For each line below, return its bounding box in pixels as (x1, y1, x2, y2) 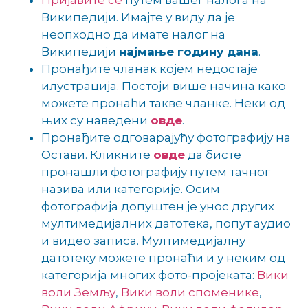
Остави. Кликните (41, 148, 153, 162)
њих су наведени (41, 113, 151, 128)
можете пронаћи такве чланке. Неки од (41, 96, 285, 111)
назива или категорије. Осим (41, 182, 220, 197)
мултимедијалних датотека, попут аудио (41, 217, 291, 231)
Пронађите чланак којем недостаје (41, 62, 258, 76)
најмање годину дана (119, 45, 258, 59)
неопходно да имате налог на (41, 27, 225, 42)
